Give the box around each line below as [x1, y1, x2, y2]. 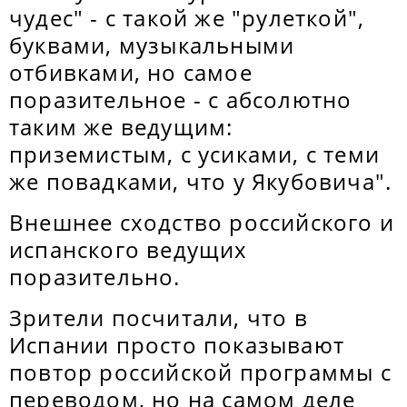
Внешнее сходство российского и [9, 207, 395, 237]
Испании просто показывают [9, 330, 345, 360]
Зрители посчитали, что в [9, 303, 308, 333]
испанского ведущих [9, 234, 248, 264]
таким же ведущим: [9, 112, 233, 142]
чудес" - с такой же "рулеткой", [9, 3, 365, 33]
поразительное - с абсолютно [9, 84, 352, 114]
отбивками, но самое [9, 57, 253, 87]
